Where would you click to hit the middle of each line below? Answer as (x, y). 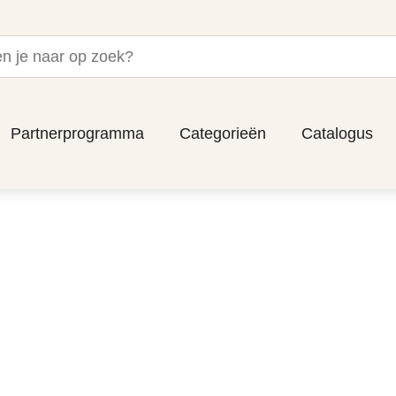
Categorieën (223, 133)
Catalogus (337, 133)
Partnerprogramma (77, 133)
